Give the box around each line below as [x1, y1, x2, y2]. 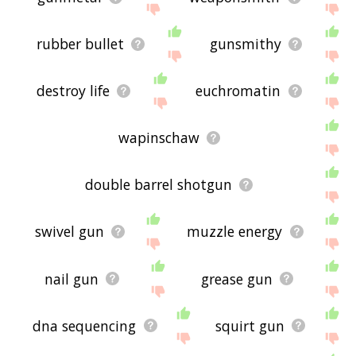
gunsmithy [209, 34, 281, 54]
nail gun [44, 269, 99, 288]
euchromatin [195, 81, 281, 101]
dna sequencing [33, 315, 137, 335]
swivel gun [34, 222, 104, 242]
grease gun [201, 269, 273, 288]
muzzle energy [187, 222, 283, 242]
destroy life [36, 81, 110, 101]
